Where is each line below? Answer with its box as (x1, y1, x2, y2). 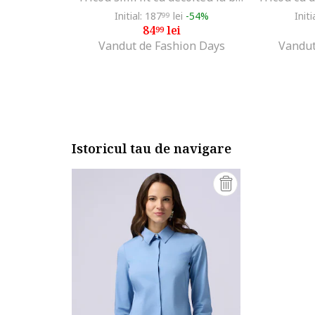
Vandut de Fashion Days (98, 38, 225, 53)
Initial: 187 (115, 9, 162, 22)
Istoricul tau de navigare (72, 140, 231, 157)
